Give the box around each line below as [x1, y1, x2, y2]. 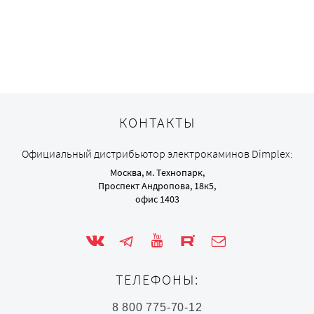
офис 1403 [135, 193, 179, 205]
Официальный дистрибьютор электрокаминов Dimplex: [21, 146, 293, 161]
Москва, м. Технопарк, [109, 166, 205, 179]
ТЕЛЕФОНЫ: [115, 271, 199, 288]
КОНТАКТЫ [118, 114, 196, 131]
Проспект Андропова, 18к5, [98, 179, 216, 192]
